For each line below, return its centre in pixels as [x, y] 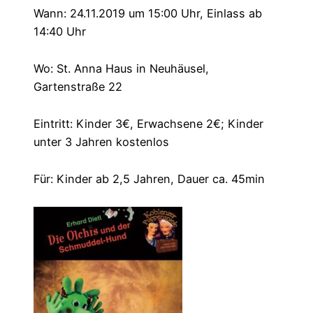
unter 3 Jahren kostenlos [101, 141]
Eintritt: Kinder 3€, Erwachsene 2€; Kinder [148, 123]
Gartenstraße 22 [78, 86]
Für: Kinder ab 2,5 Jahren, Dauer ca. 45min [149, 179]
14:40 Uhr [60, 31]
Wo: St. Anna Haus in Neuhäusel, [121, 68]
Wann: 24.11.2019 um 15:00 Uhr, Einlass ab [148, 13]
